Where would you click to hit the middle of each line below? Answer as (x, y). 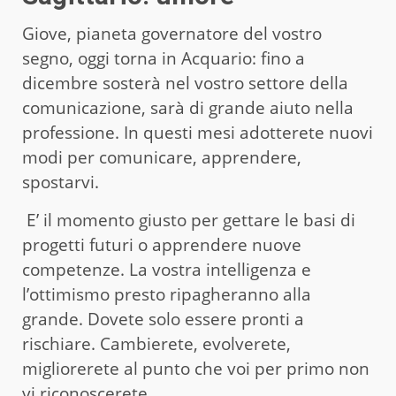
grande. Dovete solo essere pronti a (163, 319)
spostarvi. (61, 182)
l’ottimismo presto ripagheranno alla (167, 294)
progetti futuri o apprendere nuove (162, 244)
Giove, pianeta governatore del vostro (172, 33)
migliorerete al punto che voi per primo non (196, 368)
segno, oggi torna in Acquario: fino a (164, 58)
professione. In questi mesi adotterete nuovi (198, 132)
